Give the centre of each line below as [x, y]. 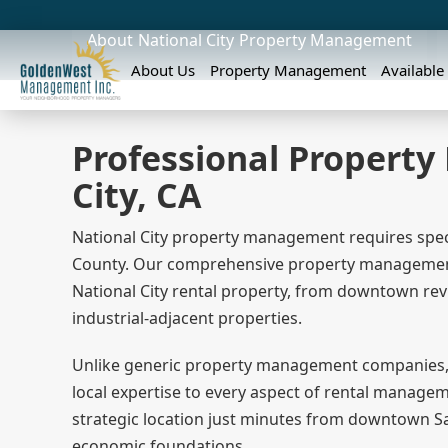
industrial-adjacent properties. [187, 318]
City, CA [136, 195]
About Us [163, 70]
